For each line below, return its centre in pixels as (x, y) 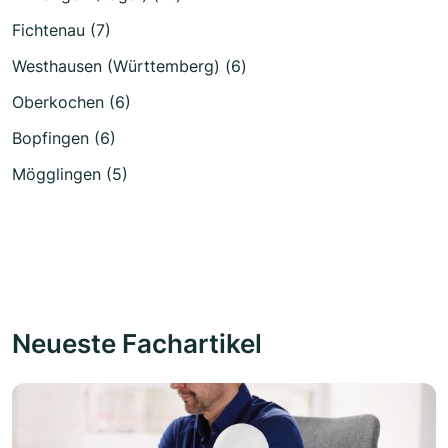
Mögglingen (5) (70, 174)
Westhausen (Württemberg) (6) (129, 66)
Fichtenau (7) (61, 30)
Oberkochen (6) (71, 102)
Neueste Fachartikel (137, 343)
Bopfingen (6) (64, 138)
